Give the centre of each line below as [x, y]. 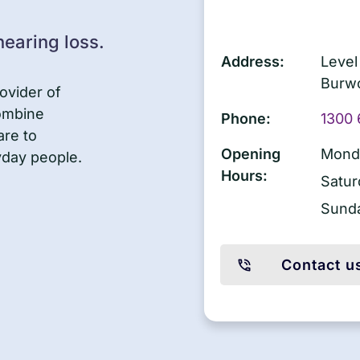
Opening [251, 154]
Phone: [246, 119]
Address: [253, 62]
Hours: [244, 176]
